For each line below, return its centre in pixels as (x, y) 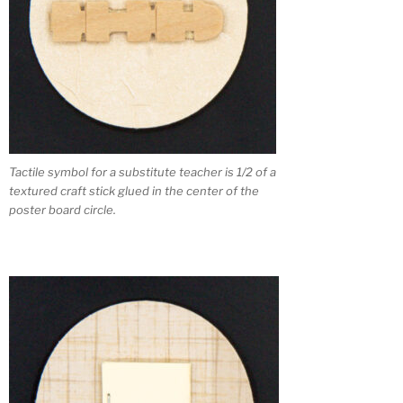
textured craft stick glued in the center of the (134, 191)
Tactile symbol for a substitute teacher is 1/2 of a (143, 172)
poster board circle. (63, 210)
